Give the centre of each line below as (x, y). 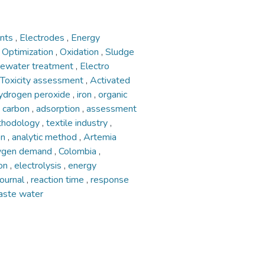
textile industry (78, 123)
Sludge (120, 52)
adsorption (59, 109)
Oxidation (80, 52)
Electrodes (43, 38)
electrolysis (39, 166)
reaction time (59, 180)
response (110, 180)
